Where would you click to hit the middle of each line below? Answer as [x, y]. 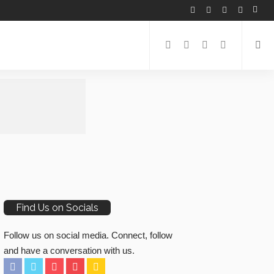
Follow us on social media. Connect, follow [88, 235]
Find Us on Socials [57, 208]
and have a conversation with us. [69, 250]
